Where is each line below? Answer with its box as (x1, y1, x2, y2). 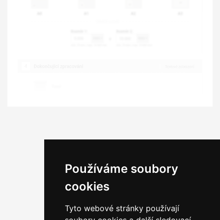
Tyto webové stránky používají (64, 203, 179, 213)
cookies (64, 179, 110, 193)
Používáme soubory (64, 162, 178, 176)
